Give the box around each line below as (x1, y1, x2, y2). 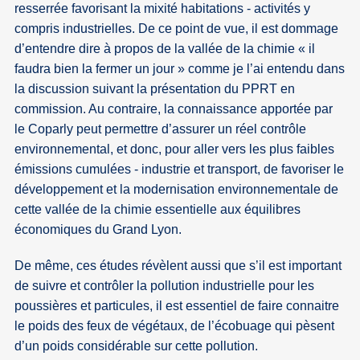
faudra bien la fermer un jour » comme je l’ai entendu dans (14, 62, 346, 76)
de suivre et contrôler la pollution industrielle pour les (14, 279, 315, 293)
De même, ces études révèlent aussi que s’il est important (14, 259, 342, 273)
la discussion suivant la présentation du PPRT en (14, 82, 296, 96)
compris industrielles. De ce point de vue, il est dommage (14, 22, 339, 36)
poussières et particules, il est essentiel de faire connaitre (14, 299, 340, 313)
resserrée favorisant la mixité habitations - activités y (14, 2, 311, 16)
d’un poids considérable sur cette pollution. (14, 339, 259, 354)
